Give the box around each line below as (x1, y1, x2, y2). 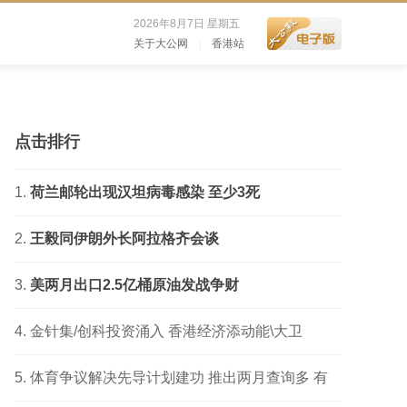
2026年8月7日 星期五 (134, 17, 240, 30)
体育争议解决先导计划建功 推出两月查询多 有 (30, 370, 328, 385)
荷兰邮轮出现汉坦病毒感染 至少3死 (30, 184, 260, 200)
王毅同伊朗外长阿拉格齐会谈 (30, 231, 219, 246)
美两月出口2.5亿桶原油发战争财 (30, 277, 239, 293)
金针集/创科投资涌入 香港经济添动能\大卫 (30, 323, 303, 339)
